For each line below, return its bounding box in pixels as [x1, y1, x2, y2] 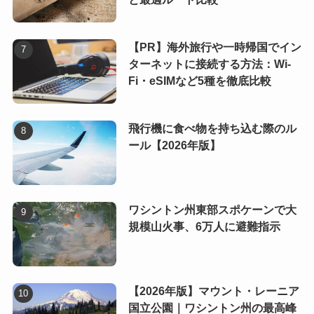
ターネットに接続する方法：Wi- [128, 58, 291, 71]
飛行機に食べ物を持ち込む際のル [128, 123, 296, 135]
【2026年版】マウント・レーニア [128, 285, 299, 297]
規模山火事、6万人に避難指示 [128, 220, 280, 233]
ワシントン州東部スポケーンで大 [128, 203, 296, 216]
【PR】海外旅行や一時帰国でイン [128, 41, 301, 54]
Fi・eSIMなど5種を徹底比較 [128, 75, 271, 88]
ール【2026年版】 [128, 139, 221, 152]
